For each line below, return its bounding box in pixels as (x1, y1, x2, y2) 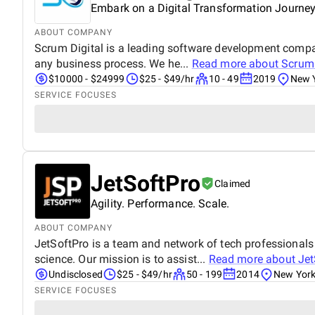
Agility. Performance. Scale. (91, 196, 230, 210)
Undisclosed (49, 268, 103, 280)
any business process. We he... (34, 56, 192, 70)
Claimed (214, 177, 251, 189)
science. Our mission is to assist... (34, 252, 209, 266)
